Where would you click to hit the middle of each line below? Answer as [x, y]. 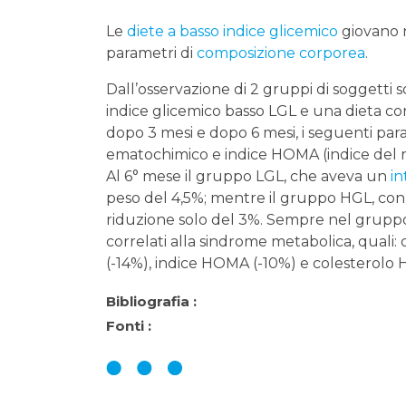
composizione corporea [281, 53]
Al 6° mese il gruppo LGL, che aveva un [248, 177]
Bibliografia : [151, 302]
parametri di [151, 53]
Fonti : [129, 327]
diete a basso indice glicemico [232, 32]
